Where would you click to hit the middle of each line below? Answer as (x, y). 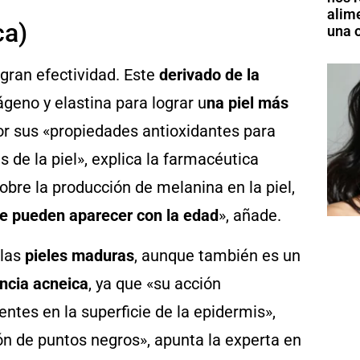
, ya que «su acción (155, 283)
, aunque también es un (217, 255)
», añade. (250, 216)
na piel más (247, 103)
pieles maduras (80, 255)
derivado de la (209, 75)
